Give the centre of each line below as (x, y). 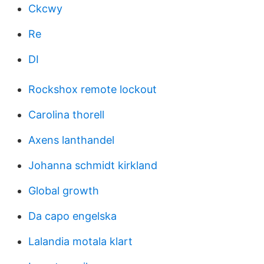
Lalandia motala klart (80, 241)
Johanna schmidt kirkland (93, 165)
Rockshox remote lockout (93, 89)
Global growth (64, 191)
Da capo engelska (72, 216)
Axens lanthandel (71, 140)
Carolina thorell (66, 115)
